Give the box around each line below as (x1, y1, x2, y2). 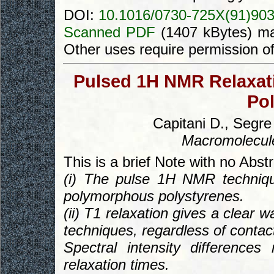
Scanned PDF (64, 24, 155, 41)
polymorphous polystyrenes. (64, 187, 244, 204)
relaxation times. (64, 256, 169, 273)
